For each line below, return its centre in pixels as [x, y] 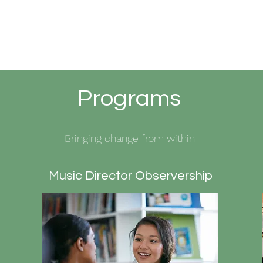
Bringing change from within [130, 138]
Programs [129, 98]
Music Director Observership [130, 176]
